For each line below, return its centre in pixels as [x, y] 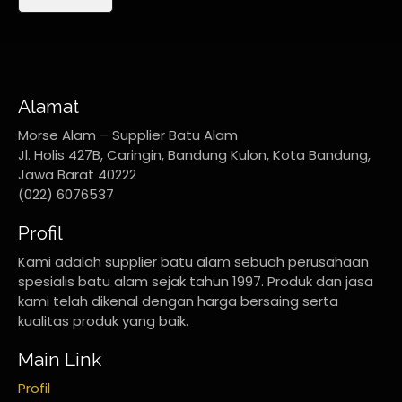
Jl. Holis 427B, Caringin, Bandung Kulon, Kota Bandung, [194, 154]
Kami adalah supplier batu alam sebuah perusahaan [193, 261]
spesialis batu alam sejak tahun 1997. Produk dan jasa [196, 281]
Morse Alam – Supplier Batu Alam [128, 135]
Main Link [60, 359]
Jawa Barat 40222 [77, 174]
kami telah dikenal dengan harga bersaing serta [178, 301]
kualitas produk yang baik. [103, 320]
